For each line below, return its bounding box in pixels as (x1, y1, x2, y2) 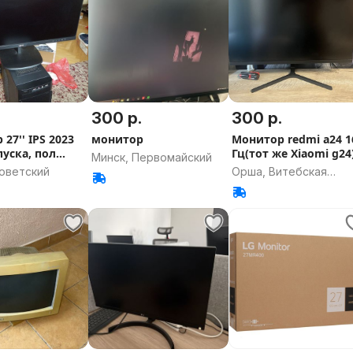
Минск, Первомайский (91, 150, 212, 165)
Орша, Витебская (232, 165, 328, 179)
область (232, 180, 278, 195)
